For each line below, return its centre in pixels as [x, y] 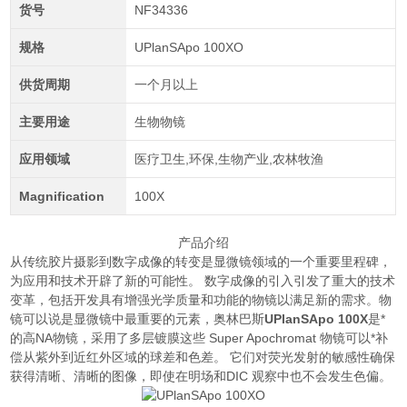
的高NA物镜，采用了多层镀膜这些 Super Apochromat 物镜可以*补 [199, 338]
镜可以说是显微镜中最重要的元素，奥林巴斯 [138, 318]
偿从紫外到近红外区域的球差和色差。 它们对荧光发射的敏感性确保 [203, 357]
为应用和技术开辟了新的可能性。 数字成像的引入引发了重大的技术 [203, 280]
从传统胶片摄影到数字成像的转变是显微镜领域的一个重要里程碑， [201, 261]
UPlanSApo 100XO [189, 47]
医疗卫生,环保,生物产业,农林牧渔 [228, 159]
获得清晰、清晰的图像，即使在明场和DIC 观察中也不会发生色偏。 [201, 376]
